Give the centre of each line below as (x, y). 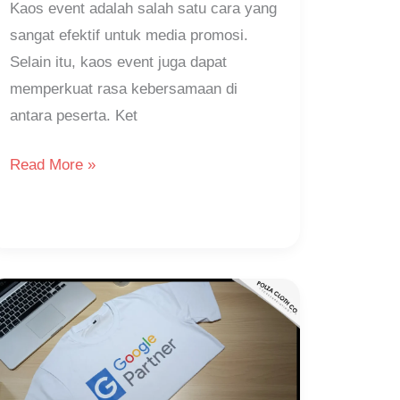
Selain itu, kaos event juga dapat (118, 62)
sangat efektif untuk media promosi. (129, 35)
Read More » (52, 165)
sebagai (34, 367)
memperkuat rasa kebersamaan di (123, 88)
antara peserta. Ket (73, 115)
